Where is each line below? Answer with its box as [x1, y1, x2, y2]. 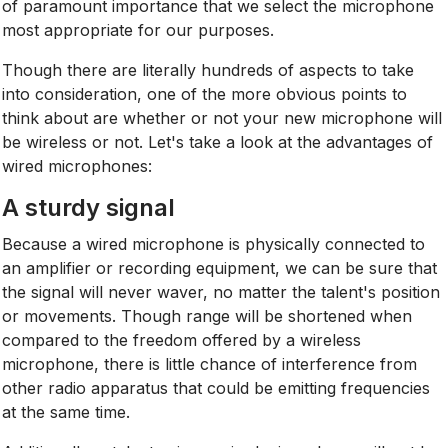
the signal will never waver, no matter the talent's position [2, 281, 441, 302]
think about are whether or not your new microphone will [2, 107, 443, 128]
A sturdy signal [2, 192, 176, 222]
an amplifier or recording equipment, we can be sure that [2, 257, 438, 278]
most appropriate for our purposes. [2, 19, 275, 40]
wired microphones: [2, 155, 153, 176]
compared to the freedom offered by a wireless [2, 329, 362, 350]
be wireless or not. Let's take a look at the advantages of [2, 131, 434, 152]
